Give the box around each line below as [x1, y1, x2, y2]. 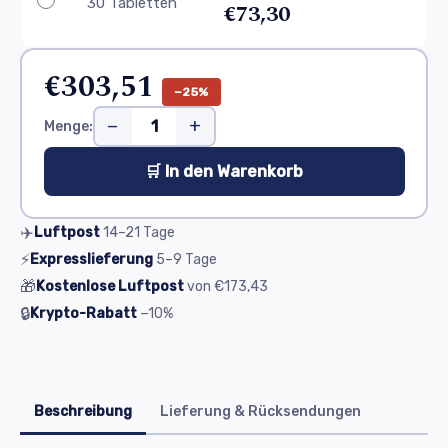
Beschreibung [34, 403, 132, 420]
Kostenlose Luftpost [36, 278, 184, 295]
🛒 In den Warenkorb [145, 161, 303, 181]
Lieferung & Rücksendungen [160, 403, 361, 420]
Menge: [43, 117, 93, 135]
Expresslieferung [30, 251, 153, 268]
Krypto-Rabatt [30, 305, 137, 322]
